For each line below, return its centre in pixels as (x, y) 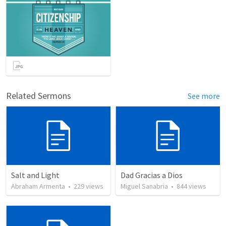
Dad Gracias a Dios (152, 175)
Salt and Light (35, 175)
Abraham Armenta (38, 186)
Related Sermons (39, 95)
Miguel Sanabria (144, 186)
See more (204, 96)
